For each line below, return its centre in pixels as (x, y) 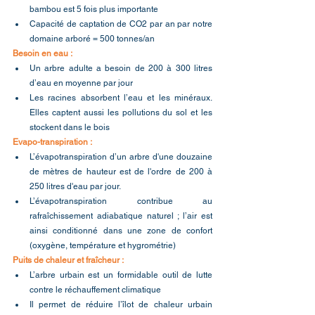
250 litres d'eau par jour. (75, 186)
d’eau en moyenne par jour (81, 83)
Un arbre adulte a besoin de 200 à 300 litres (121, 68)
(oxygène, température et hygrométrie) (103, 245)
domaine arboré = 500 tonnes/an (92, 38)
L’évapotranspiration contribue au (121, 201)
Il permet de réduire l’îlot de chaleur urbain (121, 304)
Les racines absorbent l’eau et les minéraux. (121, 97)
